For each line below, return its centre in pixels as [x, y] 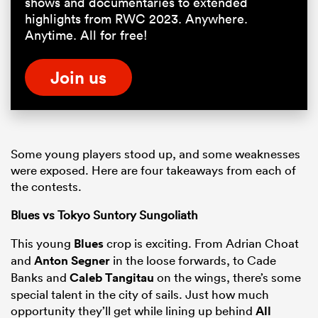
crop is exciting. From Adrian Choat [201, 243]
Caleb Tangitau [112, 278]
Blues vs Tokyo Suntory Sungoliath [104, 215]
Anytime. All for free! [86, 35]
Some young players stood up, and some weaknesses [155, 154]
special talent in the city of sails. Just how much [140, 295]
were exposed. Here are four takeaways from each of [153, 170]
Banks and [40, 278]
